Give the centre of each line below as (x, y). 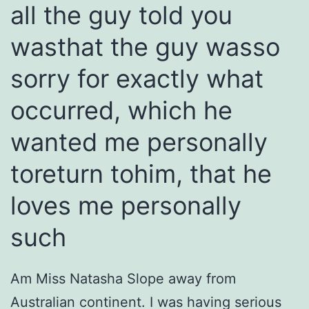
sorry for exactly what (137, 79)
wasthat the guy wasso (145, 47)
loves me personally (126, 206)
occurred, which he (121, 111)
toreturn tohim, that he (141, 174)
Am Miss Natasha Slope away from (123, 279)
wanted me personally (139, 142)
